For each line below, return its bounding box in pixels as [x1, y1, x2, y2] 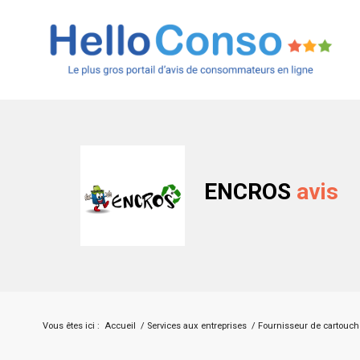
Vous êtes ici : [43, 321, 100, 332]
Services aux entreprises [147, 321, 247, 332]
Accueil [104, 321, 136, 332]
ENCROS [204, 178, 297, 205]
